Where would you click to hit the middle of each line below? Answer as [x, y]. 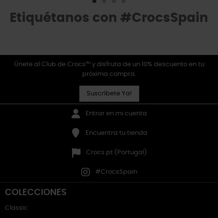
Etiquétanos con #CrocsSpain [109, 18]
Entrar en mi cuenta [116, 114]
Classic [16, 208]
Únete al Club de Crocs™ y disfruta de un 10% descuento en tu [109, 64]
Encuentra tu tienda [116, 133]
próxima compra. [109, 74]
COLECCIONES [36, 193]
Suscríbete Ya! [109, 94]
